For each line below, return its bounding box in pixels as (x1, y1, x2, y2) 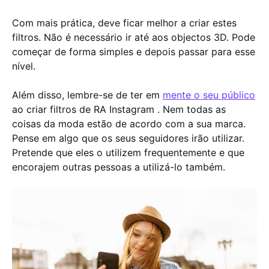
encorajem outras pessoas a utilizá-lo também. (12, 160, 225, 173)
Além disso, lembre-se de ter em (12, 88, 163, 101)
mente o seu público (163, 88, 255, 101)
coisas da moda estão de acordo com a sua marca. (12, 117, 246, 130)
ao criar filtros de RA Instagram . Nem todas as (12, 103, 226, 115)
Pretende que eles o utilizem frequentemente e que (12, 146, 244, 159)
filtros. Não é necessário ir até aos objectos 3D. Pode (12, 31, 255, 43)
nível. (12, 59, 38, 72)
